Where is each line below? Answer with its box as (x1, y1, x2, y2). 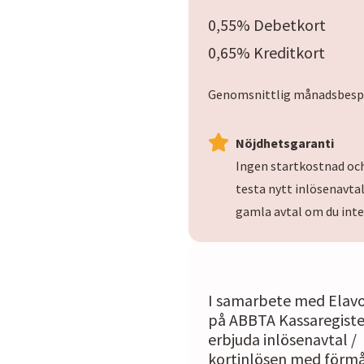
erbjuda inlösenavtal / (208, 329, 357, 350)
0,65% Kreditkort (208, 41, 325, 63)
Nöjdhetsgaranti (236, 135, 334, 152)
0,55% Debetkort (208, 14, 326, 35)
